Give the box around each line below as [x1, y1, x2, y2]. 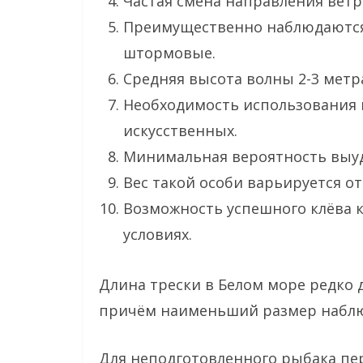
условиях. [123, 224, 192, 245]
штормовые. [123, 43, 216, 63]
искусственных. [123, 121, 237, 141]
